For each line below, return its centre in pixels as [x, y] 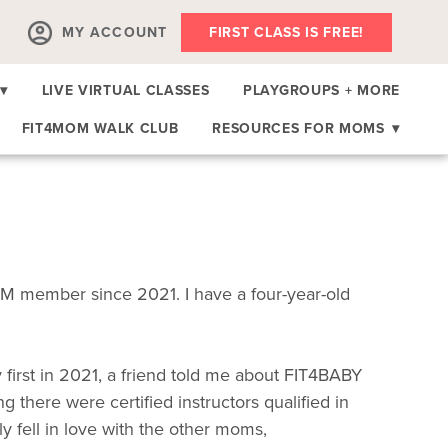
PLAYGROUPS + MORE [321, 89]
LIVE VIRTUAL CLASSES [125, 89]
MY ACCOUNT [114, 31]
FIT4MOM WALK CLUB [100, 127]
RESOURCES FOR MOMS [301, 127]
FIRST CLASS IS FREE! [286, 31]
